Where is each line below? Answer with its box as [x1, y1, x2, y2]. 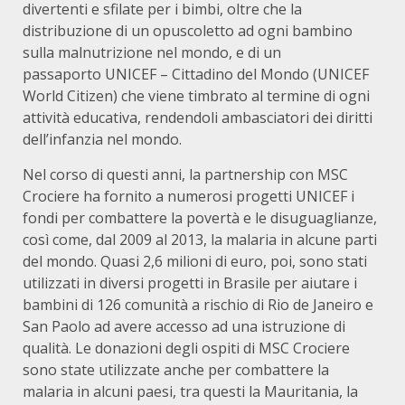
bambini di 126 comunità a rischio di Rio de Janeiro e [23, 295, 373, 315]
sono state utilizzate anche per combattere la [23, 360, 329, 380]
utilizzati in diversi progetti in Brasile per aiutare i [23, 273, 357, 293]
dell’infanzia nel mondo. [23, 129, 182, 149]
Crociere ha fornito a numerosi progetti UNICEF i [23, 186, 354, 206]
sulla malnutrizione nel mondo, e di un [23, 42, 281, 62]
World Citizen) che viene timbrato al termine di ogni [23, 86, 370, 106]
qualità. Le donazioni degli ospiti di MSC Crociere [23, 338, 350, 358]
